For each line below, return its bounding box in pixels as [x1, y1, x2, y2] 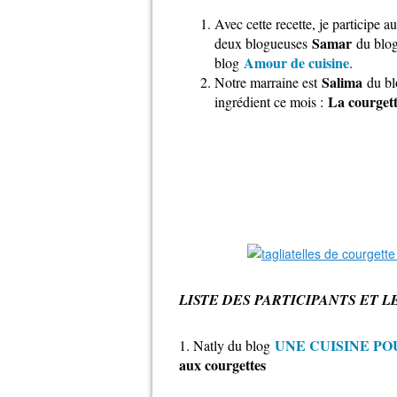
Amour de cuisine [244, 52, 349, 73]
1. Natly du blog [179, 336, 270, 354]
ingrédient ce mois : [214, 92, 328, 111]
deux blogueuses [214, 34, 312, 52]
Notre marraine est [214, 73, 317, 91]
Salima [322, 72, 362, 92]
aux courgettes [179, 354, 266, 375]
